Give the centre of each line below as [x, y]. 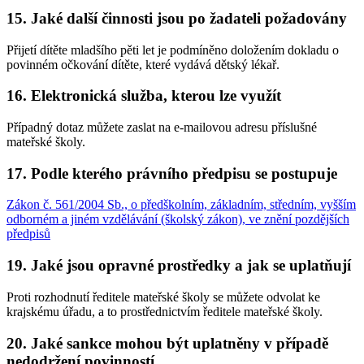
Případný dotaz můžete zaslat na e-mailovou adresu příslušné [162, 127]
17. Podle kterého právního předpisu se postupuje [172, 173]
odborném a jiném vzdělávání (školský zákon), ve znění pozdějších [178, 219]
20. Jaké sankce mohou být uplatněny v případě [167, 343]
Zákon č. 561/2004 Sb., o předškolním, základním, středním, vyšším [181, 205]
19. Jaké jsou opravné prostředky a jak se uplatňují [179, 266]
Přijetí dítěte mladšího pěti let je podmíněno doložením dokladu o [173, 50]
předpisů [28, 234]
